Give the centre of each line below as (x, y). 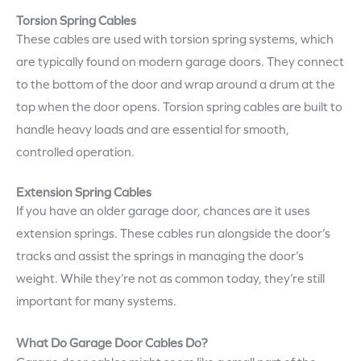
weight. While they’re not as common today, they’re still (170, 279)
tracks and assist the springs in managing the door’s (160, 257)
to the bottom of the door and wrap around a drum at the (176, 85)
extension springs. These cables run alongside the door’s (173, 234)
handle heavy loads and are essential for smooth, (153, 130)
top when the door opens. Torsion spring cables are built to (179, 108)
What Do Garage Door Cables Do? (112, 343)
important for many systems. (96, 302)
